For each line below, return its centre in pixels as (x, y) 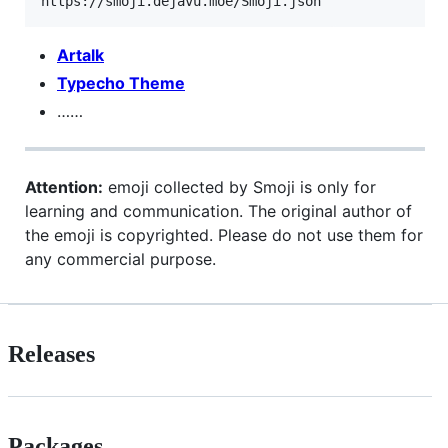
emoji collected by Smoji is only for (239, 186)
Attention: (64, 186)
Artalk (80, 54)
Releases (51, 353)
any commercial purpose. (120, 258)
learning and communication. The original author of (218, 210)
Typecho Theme (121, 82)
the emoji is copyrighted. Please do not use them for (224, 234)
